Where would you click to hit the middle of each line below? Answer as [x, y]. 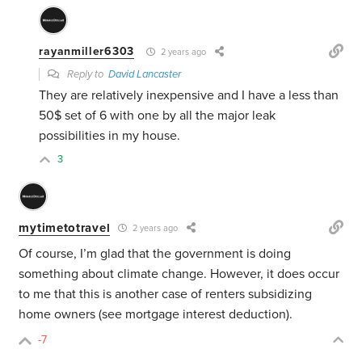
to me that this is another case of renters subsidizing [166, 295]
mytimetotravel [65, 227]
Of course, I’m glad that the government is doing [155, 254]
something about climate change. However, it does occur [179, 274]
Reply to [87, 75]
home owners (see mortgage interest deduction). [156, 315]
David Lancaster [145, 75]
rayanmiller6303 [86, 52]
